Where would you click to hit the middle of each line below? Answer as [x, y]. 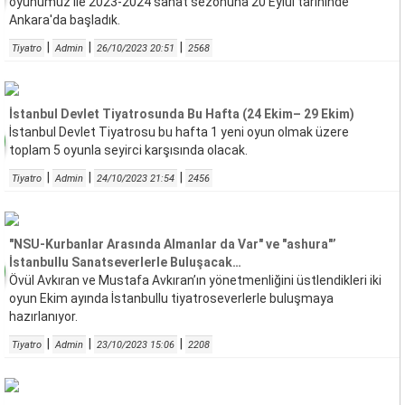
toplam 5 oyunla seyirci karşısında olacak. [128, 150]
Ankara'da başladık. [65, 20]
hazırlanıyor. [43, 316]
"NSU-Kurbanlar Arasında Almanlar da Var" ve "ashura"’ [173, 244]
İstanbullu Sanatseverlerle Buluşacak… [125, 262]
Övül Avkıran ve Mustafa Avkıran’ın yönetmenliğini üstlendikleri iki [195, 280]
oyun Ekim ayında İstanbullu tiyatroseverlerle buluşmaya [171, 298]
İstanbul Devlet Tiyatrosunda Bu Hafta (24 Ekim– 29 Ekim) [182, 114]
